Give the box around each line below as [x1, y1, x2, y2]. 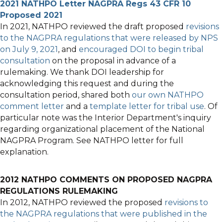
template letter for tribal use [90, 102, 204, 111]
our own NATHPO [132, 90, 204, 100]
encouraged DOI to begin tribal [79, 45, 204, 54]
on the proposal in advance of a [50, 56, 176, 65]
